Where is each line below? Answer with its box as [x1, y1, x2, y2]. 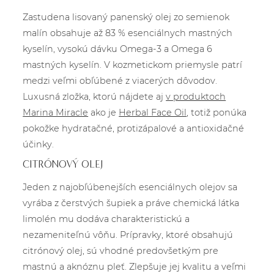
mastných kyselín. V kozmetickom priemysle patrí [23, 59, 243, 70]
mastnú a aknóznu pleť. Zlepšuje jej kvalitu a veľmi [23, 261, 246, 272]
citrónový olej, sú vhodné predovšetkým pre [23, 245, 219, 256]
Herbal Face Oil [119, 107, 187, 118]
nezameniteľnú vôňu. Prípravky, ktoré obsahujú [23, 229, 234, 240]
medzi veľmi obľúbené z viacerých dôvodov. [23, 75, 218, 86]
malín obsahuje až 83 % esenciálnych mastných [23, 28, 233, 39]
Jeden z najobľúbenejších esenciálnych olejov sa [23, 182, 238, 193]
